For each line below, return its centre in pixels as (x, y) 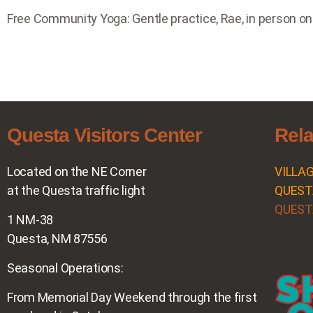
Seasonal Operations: (65, 268)
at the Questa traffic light (76, 190)
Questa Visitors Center (104, 135)
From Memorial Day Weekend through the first (132, 297)
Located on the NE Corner (77, 171)
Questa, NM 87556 (57, 238)
